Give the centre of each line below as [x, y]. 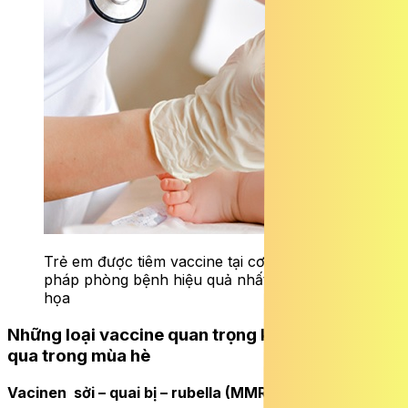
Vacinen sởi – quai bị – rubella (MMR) [140, 392]
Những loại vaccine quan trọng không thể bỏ [187, 334]
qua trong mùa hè [79, 355]
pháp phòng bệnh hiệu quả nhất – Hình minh [200, 280]
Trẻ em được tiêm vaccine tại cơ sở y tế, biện [199, 262]
